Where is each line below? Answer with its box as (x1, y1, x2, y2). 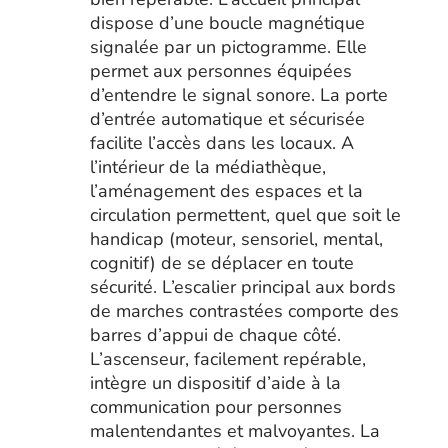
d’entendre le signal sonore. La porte (89, 83, 388, 107)
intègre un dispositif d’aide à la (89, 371, 341, 395)
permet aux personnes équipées (89, 59, 352, 83)
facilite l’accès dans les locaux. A (89, 131, 354, 155)
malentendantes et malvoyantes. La (89, 419, 380, 443)
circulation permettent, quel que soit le (89, 203, 401, 227)
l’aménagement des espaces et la (89, 179, 363, 203)
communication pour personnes (89, 395, 342, 419)
